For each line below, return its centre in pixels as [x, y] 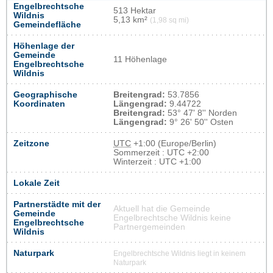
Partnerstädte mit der [57, 205]
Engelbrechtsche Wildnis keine [172, 218]
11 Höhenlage [140, 60]
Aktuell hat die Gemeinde [162, 209]
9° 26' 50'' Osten [200, 122]
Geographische [45, 95]
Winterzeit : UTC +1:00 [157, 162]
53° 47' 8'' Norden [201, 113]
